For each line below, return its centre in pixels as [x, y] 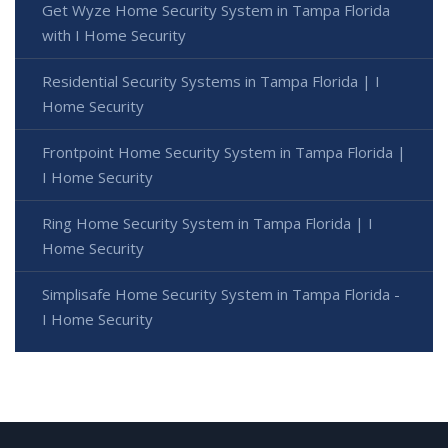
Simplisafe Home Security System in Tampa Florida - [221, 293]
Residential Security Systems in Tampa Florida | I [211, 80]
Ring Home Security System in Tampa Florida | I [207, 222]
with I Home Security [114, 34]
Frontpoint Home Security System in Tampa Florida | [224, 151]
